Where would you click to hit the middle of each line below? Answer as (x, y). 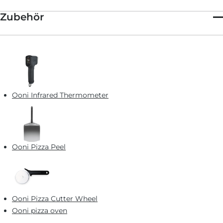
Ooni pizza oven (40, 211)
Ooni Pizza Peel (39, 147)
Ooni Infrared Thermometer (60, 95)
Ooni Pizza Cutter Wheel (55, 199)
